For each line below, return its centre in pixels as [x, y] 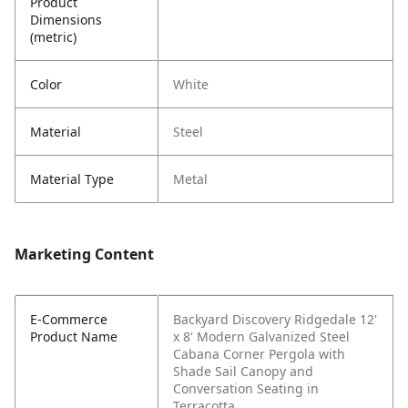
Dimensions [66, 20]
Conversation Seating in [246, 389]
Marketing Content [84, 255]
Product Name [74, 337]
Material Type [72, 179]
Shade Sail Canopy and [243, 372]
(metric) [53, 37]
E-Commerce [69, 320]
